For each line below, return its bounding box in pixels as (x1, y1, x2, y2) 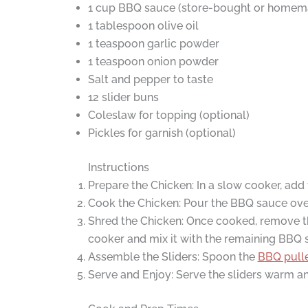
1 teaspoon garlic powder (87, 37, 219, 51)
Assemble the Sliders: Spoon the (87, 250, 258, 264)
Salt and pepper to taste (87, 73, 213, 87)
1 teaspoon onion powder (87, 55, 219, 69)
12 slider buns (87, 91, 159, 104)
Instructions (87, 161, 149, 175)
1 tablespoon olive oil (87, 19, 199, 33)
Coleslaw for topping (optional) (87, 109, 250, 122)
